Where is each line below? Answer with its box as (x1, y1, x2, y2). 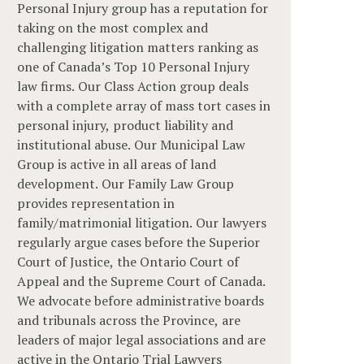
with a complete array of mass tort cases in (17, 96, 271, 115)
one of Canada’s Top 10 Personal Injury (17, 57, 250, 76)
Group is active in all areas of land (17, 154, 217, 173)
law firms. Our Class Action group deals (17, 76, 249, 95)
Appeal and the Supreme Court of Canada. (17, 271, 266, 290)
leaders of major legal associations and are (17, 330, 266, 349)
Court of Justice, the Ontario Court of (17, 252, 240, 271)
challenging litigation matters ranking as (17, 37, 259, 56)
